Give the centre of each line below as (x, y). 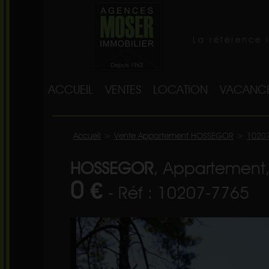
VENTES (123, 89)
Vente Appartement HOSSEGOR (174, 136)
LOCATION (180, 89)
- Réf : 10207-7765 (176, 192)
